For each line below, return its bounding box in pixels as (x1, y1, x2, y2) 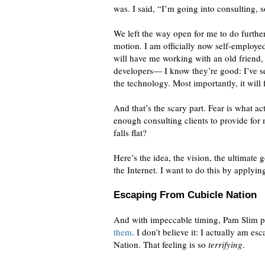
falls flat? (114, 127, 147, 138)
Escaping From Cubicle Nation (114, 189, 257, 201)
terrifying (208, 238, 243, 250)
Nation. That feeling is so (114, 238, 208, 250)
